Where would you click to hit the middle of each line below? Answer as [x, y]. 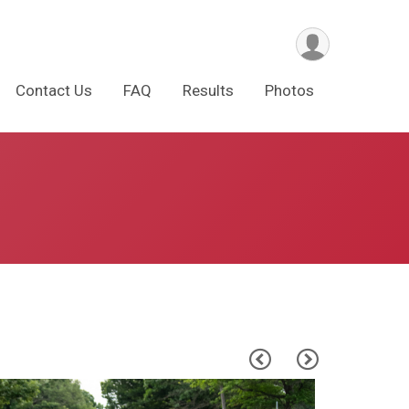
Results [208, 90]
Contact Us [54, 90]
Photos [289, 90]
